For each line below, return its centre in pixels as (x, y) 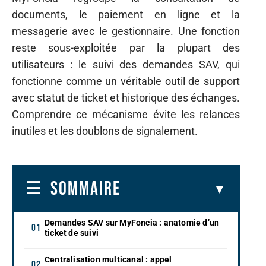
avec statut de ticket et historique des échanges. (126, 98)
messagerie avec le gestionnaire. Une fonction (126, 31)
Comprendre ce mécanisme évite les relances (126, 114)
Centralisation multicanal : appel (108, 259)
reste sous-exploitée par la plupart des (126, 48)
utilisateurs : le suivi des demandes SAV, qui (126, 64)
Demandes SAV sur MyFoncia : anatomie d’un (132, 222)
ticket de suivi (72, 232)
